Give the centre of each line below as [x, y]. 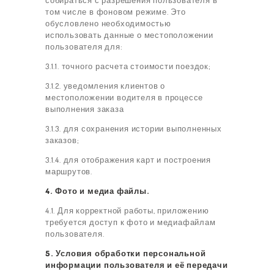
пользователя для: [84, 47]
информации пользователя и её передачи [137, 265]
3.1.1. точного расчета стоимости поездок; [128, 66]
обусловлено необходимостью [108, 24]
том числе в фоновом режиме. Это [116, 12]
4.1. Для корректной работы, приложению [127, 211]
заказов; [62, 140]
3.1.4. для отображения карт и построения [128, 160]
